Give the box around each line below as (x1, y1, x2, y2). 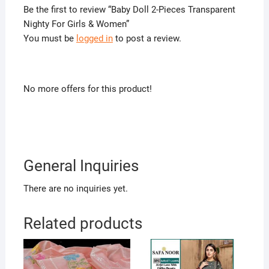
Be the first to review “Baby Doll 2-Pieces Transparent (23, 4, 235, 15)
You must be (23, 32, 76, 44)
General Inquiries (23, 156, 139, 175)
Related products (23, 214, 142, 232)
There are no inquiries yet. (23, 183, 128, 194)
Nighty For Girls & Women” (23, 18, 129, 29)
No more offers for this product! (23, 83, 152, 94)
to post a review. (112, 32, 181, 44)
